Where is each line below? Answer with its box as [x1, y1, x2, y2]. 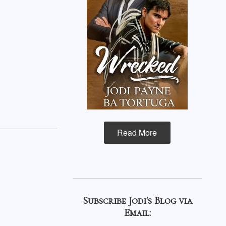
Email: [124, 207, 151, 219]
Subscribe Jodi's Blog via [82, 195, 192, 207]
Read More [117, 127, 157, 138]
